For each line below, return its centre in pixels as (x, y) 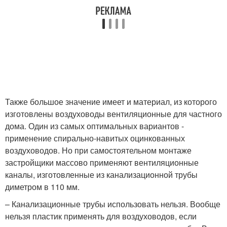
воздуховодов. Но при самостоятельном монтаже (98, 150)
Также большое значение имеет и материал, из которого (111, 101)
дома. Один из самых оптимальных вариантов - (94, 126)
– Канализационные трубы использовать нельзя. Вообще (113, 204)
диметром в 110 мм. (42, 186)
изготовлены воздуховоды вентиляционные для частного (113, 113)
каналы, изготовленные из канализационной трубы (101, 174)
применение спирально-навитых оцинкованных (95, 138)
